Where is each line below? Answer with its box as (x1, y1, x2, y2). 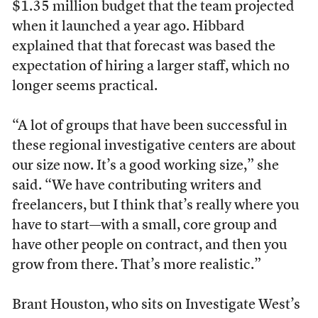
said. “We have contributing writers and (11, 179, 262, 193)
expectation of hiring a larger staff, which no (11, 60, 290, 74)
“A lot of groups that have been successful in (11, 119, 287, 133)
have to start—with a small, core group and (11, 219, 278, 233)
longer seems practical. (11, 79, 158, 94)
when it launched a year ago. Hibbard (11, 20, 245, 34)
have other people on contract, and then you (11, 238, 287, 253)
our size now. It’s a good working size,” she (11, 159, 279, 173)
